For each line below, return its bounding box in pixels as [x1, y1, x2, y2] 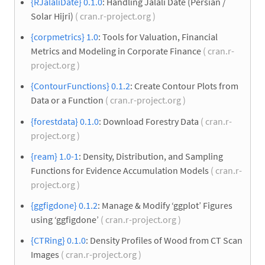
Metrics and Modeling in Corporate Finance [31, 45, 201, 57]
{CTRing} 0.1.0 [31, 234, 86, 247]
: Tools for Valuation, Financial [98, 31, 218, 43]
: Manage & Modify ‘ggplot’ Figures [98, 199, 232, 211]
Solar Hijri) [31, 10, 73, 22]
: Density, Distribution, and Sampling [79, 150, 223, 162]
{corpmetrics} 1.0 [31, 31, 98, 43]
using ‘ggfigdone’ [31, 214, 99, 225]
